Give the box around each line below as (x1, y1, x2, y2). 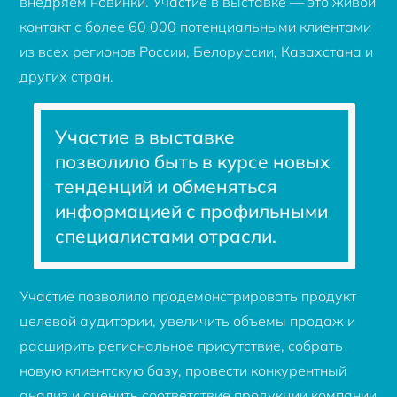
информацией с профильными (55, 198, 329, 222)
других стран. (19, 66, 114, 85)
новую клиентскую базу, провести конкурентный (19, 361, 347, 379)
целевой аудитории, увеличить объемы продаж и (19, 311, 356, 330)
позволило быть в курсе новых (55, 149, 331, 173)
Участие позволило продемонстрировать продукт (19, 286, 357, 305)
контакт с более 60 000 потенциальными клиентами (19, 17, 372, 35)
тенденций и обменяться (55, 174, 278, 198)
